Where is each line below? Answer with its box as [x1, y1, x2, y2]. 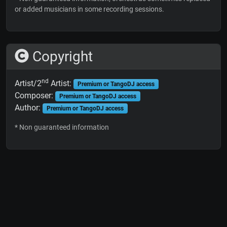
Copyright [29, 48, 93, 65]
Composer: [15, 90, 55, 100]
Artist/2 [15, 78, 42, 88]
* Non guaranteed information [15, 123, 109, 131]
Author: [15, 102, 43, 112]
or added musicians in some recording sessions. [15, 5, 164, 13]
